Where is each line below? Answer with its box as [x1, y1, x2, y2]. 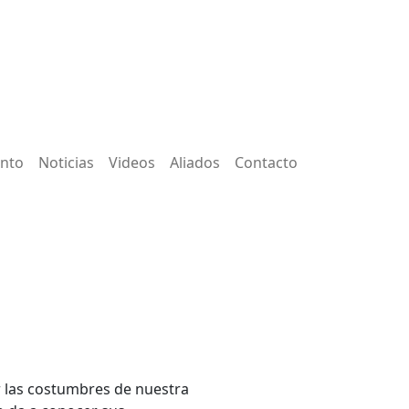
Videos [109, 152, 155, 173]
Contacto [235, 152, 298, 173]
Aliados [170, 152, 220, 173]
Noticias [38, 152, 94, 173]
